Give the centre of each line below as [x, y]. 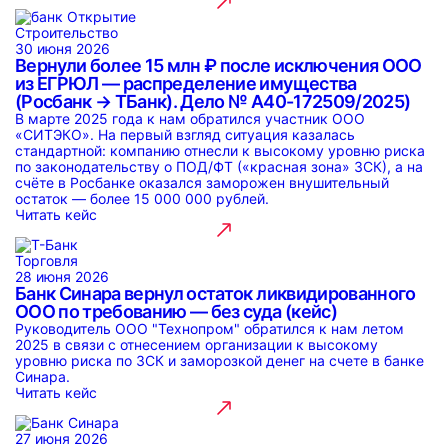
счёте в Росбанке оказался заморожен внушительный [202, 182]
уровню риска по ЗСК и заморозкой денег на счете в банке [219, 360]
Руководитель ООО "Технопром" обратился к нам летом [209, 328]
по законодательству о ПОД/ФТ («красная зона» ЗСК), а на [219, 166]
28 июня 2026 [62, 276]
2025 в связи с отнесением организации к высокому [196, 344]
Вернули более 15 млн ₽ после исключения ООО [218, 65]
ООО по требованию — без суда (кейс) [176, 311]
